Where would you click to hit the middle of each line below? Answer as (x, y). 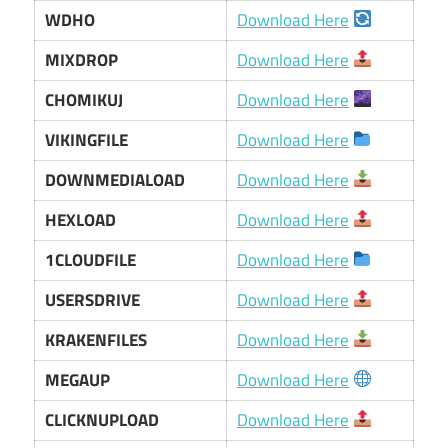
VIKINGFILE (87, 139)
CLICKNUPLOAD (102, 419)
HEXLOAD (81, 219)
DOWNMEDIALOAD (115, 179)
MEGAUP (78, 379)
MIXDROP (82, 59)
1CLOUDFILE (91, 259)
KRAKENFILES (96, 339)
